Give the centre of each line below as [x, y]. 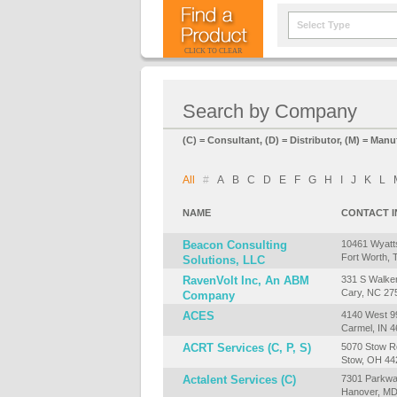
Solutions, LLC [224, 260]
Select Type [323, 25]
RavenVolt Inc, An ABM [246, 280]
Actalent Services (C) [239, 380]
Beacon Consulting [235, 245]
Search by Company [270, 111]
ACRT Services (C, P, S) [247, 348]
